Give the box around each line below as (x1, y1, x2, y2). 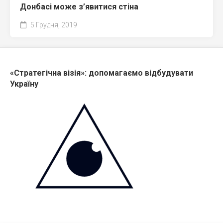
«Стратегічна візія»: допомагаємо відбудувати (10, 68, 193, 78)
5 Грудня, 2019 (29, 20, 77, 29)
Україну (10, 79, 38, 89)
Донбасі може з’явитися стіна (20, 1, 138, 11)
